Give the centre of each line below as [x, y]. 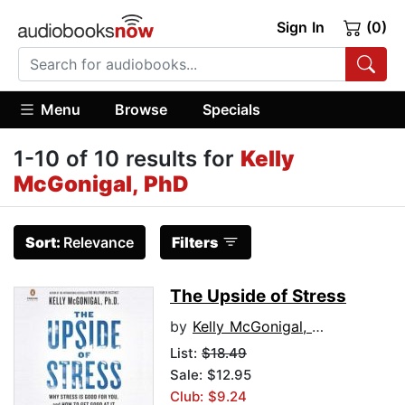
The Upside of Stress [258, 297]
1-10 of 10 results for [127, 159]
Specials [231, 109]
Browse [141, 109]
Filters [195, 243]
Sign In [300, 27]
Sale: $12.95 [211, 375]
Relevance [99, 243]
